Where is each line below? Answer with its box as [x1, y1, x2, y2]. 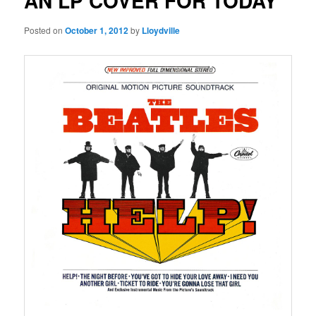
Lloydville [142, 23, 181, 37]
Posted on [24, 23, 66, 36]
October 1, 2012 [65, 23, 129, 37]
